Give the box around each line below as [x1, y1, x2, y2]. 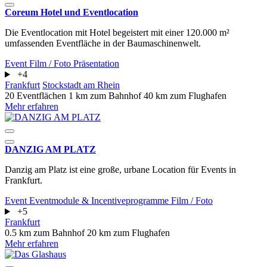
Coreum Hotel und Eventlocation [5, 7, 138, 18]
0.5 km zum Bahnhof [5, 228, 87, 238]
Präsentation [73, 58, 119, 69]
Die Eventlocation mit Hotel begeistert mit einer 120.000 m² [5, 27, 229, 38]
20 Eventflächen [5, 91, 69, 101]
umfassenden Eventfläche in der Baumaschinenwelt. [5, 38, 201, 49]
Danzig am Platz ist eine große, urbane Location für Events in [5, 164, 236, 175]
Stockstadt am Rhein [42, 80, 120, 91]
